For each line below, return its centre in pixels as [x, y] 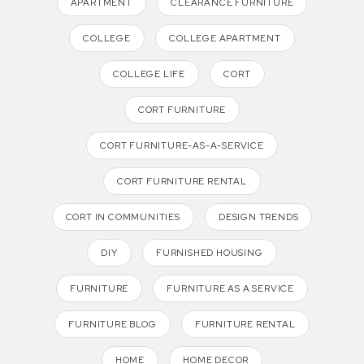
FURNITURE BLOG [113, 325]
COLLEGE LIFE [149, 74]
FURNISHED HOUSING [210, 253]
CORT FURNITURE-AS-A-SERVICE [182, 146]
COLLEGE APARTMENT [225, 39]
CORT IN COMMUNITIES [123, 217]
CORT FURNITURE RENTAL [182, 182]
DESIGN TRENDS [259, 217]
